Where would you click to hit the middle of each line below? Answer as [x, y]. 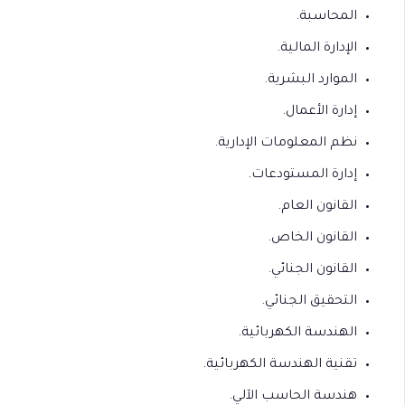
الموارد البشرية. [311, 80]
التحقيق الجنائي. [309, 301]
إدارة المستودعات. [302, 175]
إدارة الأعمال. [320, 112]
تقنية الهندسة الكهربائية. [280, 365]
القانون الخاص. [312, 238]
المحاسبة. [326, 17]
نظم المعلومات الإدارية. [286, 143]
